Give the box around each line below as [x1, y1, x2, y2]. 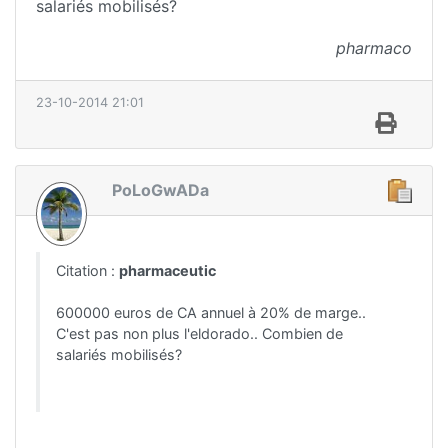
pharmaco [336, 37, 412, 58]
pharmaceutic [119, 262, 216, 280]
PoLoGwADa [112, 179, 209, 200]
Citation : [56, 262, 119, 280]
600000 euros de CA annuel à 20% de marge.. [56, 304, 366, 322]
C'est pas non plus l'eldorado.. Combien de [56, 325, 343, 343]
